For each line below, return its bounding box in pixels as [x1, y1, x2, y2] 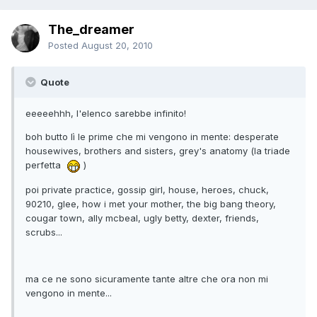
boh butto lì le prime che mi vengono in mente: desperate [25, 131, 279, 143]
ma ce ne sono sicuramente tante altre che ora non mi [25, 272, 268, 284]
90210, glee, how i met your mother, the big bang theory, [25, 197, 276, 209]
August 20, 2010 [81, 40, 153, 52]
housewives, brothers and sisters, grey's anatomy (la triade [25, 145, 290, 157]
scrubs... [25, 226, 62, 238]
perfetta [25, 159, 67, 171]
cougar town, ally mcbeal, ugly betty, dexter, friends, [25, 212, 259, 224]
